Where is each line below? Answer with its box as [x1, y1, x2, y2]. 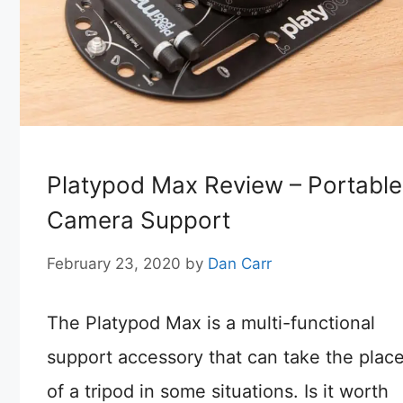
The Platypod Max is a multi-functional [47, 311, 375, 334]
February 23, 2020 [47, 254, 181, 273]
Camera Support [47, 206, 230, 235]
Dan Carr [208, 254, 272, 273]
